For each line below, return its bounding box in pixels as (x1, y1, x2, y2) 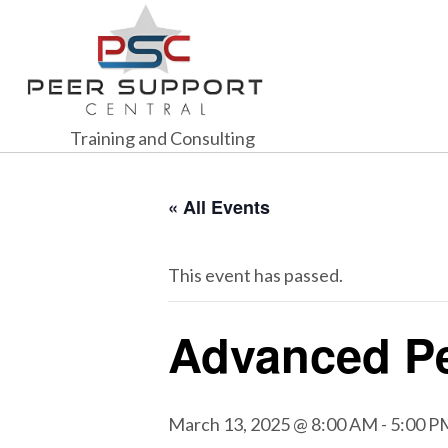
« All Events (168, 193, 270, 220)
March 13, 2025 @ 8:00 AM (168, 412, 378, 435)
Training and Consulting (70, 126, 255, 149)
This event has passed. (168, 263, 343, 286)
